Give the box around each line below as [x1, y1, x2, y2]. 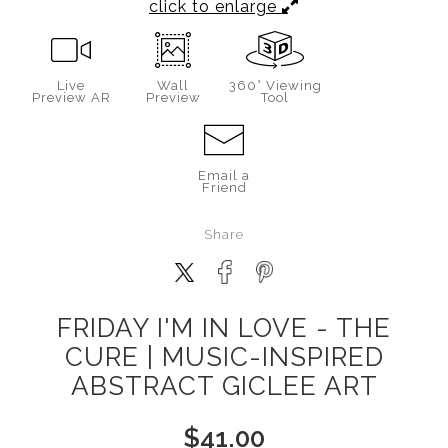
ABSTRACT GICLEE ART [70, 371, 378, 401]
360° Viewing [228, 78, 322, 93]
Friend [201, 180, 247, 195]
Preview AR [31, 90, 111, 105]
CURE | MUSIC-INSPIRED [64, 342, 384, 372]
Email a [198, 168, 250, 183]
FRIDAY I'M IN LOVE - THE [57, 313, 391, 343]
